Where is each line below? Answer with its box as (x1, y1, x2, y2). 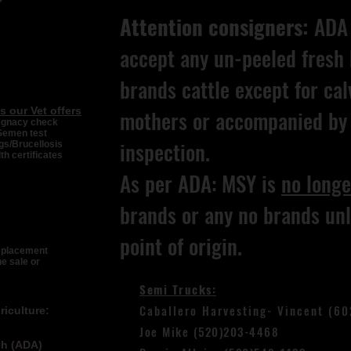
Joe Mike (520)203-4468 (139, 323, 279, 340)
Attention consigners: (120, 11, 309, 42)
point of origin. (120, 230, 248, 262)
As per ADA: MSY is (120, 168, 281, 199)
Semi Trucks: (139, 280, 216, 298)
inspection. (120, 136, 210, 168)
